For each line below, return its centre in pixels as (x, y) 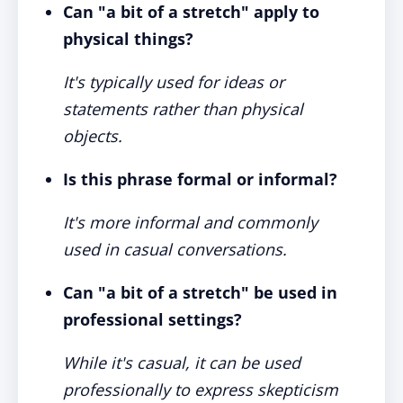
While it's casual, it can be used (182, 363)
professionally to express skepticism (201, 390)
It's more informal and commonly (190, 222)
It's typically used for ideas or (174, 82)
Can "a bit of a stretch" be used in (200, 292)
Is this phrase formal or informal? (200, 179)
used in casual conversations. (175, 249)
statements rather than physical (183, 109)
